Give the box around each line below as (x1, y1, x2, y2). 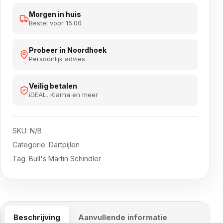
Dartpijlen (49, 140, 80, 149)
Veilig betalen (29, 82, 77, 91)
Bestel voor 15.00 (29, 19, 82, 27)
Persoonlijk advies (29, 55, 85, 63)
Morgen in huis (29, 10, 81, 19)
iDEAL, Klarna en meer (29, 91, 98, 99)
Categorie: (12, 140, 49, 149)
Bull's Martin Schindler (29, 154, 101, 163)
